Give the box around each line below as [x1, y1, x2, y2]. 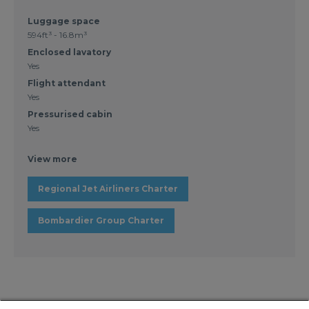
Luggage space [28, 15, 100, 26]
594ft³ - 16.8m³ [28, 29, 87, 40]
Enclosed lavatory [28, 46, 111, 57]
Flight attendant [28, 77, 106, 88]
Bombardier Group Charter [38, 215, 164, 226]
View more [28, 153, 77, 164]
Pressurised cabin [28, 108, 112, 119]
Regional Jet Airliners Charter [38, 183, 178, 194]
